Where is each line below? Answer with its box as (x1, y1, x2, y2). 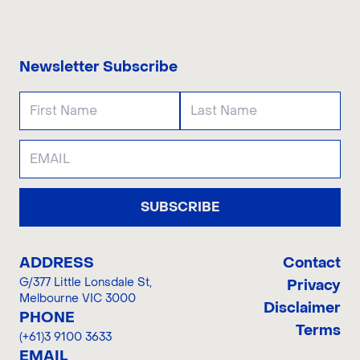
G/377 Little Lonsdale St (19, 274, 149, 290)
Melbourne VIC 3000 (19, 290, 136, 306)
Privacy (287, 276, 341, 295)
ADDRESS (19, 253, 94, 272)
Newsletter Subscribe (19, 57, 178, 76)
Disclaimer (264, 298, 341, 317)
